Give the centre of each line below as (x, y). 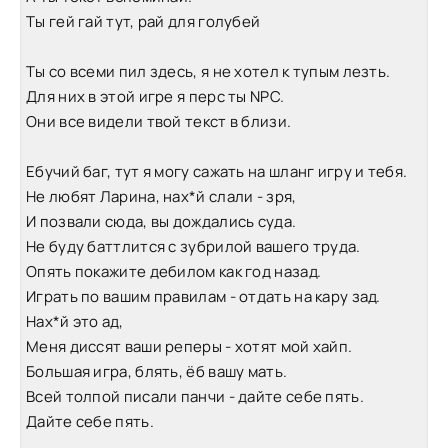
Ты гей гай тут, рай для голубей (143, 21)
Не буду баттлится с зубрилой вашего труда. (193, 246)
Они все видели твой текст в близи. (159, 121)
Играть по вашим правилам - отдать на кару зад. (203, 296)
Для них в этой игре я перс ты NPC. (155, 96)
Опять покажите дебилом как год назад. (174, 271)
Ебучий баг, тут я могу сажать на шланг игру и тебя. (217, 171)
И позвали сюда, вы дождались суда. (161, 221)
